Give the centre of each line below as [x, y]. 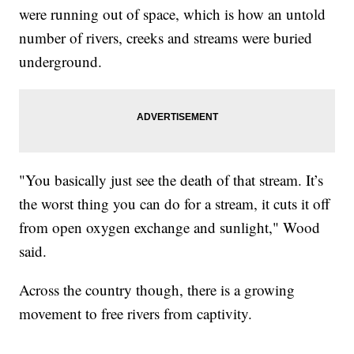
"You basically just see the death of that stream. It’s [171, 179]
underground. [61, 61]
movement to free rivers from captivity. [136, 313]
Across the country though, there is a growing [157, 289]
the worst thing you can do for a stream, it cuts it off [175, 203]
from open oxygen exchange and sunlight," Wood [170, 227]
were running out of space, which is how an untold [173, 13]
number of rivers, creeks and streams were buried [166, 37]
